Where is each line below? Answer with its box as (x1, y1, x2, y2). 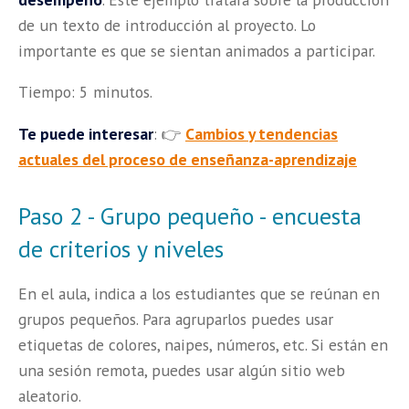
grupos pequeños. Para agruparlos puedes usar (18, 309, 333, 330)
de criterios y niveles (18, 233, 224, 264)
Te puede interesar (18, 122, 153, 144)
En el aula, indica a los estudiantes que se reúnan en (18, 283, 380, 305)
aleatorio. (18, 385, 81, 407)
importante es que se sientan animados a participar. (18, 39, 375, 61)
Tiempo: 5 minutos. (18, 81, 152, 103)
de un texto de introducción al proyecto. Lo (18, 14, 316, 36)
